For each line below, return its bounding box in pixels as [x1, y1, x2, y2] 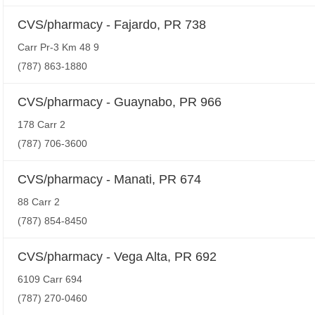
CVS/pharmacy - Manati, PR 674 [18, 172, 201, 186]
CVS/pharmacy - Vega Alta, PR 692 [18, 250, 217, 264]
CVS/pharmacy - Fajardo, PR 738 [18, 18, 206, 32]
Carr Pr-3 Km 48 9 [18, 41, 99, 53]
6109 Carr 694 [18, 274, 82, 285]
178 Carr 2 [18, 119, 65, 130]
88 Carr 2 [18, 196, 60, 207]
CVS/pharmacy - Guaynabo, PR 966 [18, 95, 221, 109]
